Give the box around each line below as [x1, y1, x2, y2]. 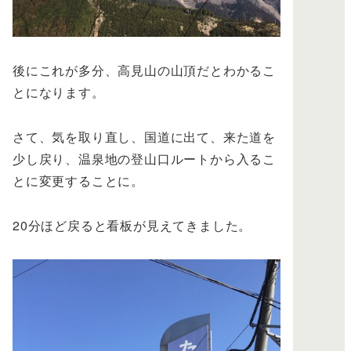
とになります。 [13, 83, 105, 102]
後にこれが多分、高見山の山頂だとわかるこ [13, 61, 276, 80]
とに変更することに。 [13, 172, 144, 190]
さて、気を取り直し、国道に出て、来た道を [13, 128, 276, 147]
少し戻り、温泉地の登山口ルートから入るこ [13, 150, 276, 168]
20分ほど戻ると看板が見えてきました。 [13, 215, 252, 234]
